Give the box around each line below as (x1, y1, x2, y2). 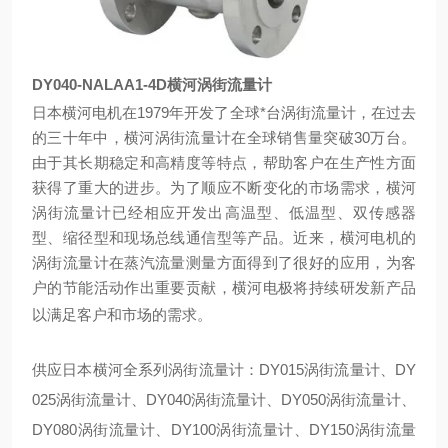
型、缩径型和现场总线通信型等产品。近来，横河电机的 (32, 229, 416, 246)
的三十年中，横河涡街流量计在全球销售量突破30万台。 (32, 129, 416, 146)
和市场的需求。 (107, 306, 212, 323)
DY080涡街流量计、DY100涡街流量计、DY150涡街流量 (32, 421, 416, 438)
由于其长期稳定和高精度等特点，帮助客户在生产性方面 (32, 154, 416, 171)
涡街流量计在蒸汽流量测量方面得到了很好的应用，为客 (32, 254, 416, 271)
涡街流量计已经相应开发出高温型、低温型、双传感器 (32, 204, 416, 221)
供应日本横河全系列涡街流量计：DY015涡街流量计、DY (32, 361, 416, 378)
